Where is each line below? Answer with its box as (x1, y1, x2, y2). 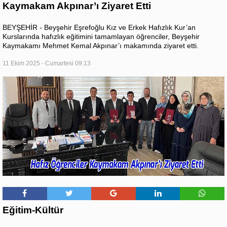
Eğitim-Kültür (3, 205, 63, 216)
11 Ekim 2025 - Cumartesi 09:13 (3, 60, 91, 67)
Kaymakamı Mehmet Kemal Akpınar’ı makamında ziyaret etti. (3, 42, 199, 50)
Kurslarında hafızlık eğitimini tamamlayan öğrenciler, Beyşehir (3, 32, 200, 41)
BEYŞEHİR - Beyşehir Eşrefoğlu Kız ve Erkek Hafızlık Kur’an (3, 23, 196, 32)
